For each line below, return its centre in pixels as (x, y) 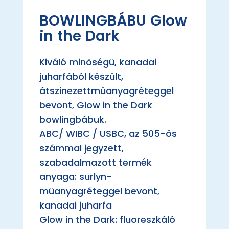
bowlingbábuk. (73, 120)
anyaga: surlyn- (75, 177)
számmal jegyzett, (81, 148)
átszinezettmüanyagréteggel (106, 91)
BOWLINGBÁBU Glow (113, 21)
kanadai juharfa (75, 205)
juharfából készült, (81, 77)
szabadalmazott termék (95, 163)
